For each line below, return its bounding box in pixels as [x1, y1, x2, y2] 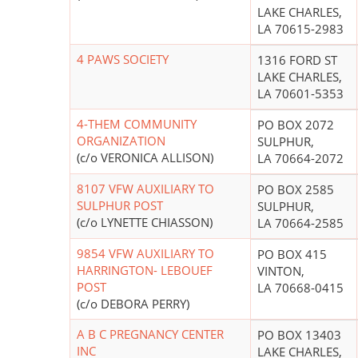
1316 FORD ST [257, 52, 337, 69]
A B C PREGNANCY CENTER [77, 326, 224, 343]
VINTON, [257, 263, 304, 280]
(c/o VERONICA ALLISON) [77, 149, 213, 166]
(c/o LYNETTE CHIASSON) [77, 214, 213, 231]
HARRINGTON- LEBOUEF [77, 262, 213, 279]
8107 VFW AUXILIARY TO [77, 181, 214, 197]
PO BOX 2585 [257, 181, 334, 198]
